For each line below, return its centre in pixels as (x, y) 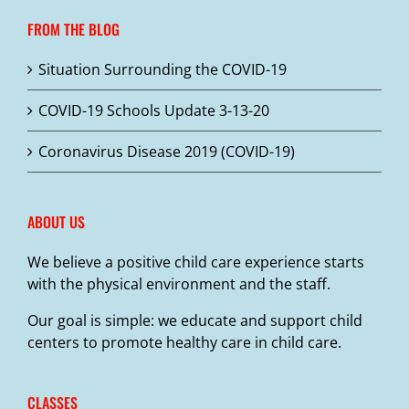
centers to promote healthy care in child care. (184, 342)
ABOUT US (56, 221)
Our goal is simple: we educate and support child (195, 320)
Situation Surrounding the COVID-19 (163, 69)
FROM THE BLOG (73, 29)
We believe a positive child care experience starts (196, 262)
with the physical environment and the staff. (179, 283)
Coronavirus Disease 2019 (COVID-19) (167, 151)
